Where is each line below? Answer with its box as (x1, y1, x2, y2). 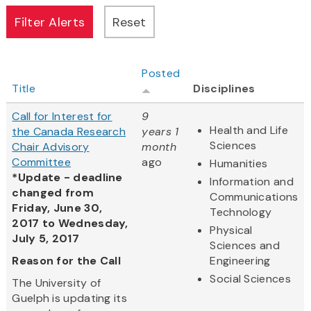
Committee (12, 155, 72, 170)
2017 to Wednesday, (12, 216, 128, 231)
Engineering (210, 253, 271, 269)
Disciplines (193, 81, 255, 96)
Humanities (210, 156, 268, 171)
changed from (12, 185, 94, 201)
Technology (210, 205, 272, 220)
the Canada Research (12, 124, 126, 140)
